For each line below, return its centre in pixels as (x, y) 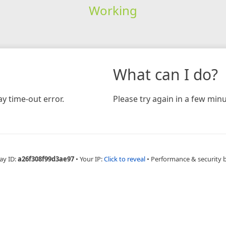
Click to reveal (125, 159)
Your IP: (92, 159)
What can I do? (165, 74)
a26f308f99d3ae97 (46, 159)
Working (113, 10)
